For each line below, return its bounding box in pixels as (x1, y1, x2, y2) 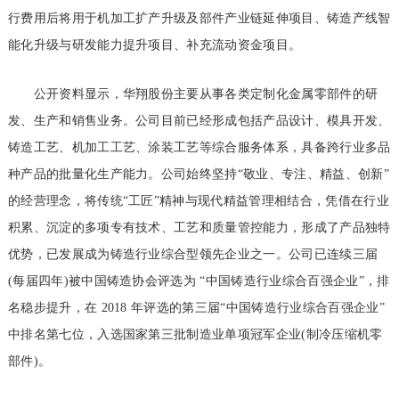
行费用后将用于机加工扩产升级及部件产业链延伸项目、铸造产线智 (7, 12, 391, 25)
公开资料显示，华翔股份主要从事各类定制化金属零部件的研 (7, 87, 379, 101)
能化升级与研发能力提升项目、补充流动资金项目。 (7, 38, 302, 52)
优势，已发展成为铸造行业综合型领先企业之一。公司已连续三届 (7, 248, 379, 261)
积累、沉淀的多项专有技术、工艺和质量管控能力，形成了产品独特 (7, 221, 391, 234)
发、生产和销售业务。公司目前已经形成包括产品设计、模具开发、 (7, 114, 391, 127)
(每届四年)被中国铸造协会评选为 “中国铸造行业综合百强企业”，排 (7, 274, 390, 288)
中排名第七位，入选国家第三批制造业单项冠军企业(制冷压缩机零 (7, 328, 383, 341)
